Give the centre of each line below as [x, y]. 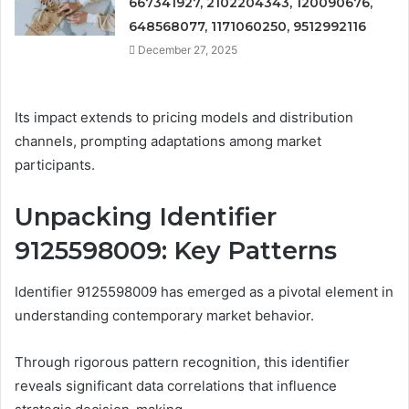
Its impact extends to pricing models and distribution [184, 118]
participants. [55, 165]
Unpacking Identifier [146, 217]
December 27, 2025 [188, 50]
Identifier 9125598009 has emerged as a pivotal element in [204, 291]
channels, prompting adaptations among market [168, 142]
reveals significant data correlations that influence [176, 385]
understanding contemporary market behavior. [164, 315]
